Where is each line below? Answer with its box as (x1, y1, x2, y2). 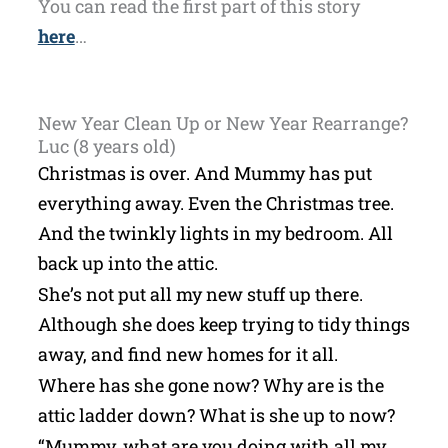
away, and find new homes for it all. (37, 341, 338, 366)
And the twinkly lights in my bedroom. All (37, 220, 393, 245)
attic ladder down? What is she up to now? (37, 402, 395, 427)
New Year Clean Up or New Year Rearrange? (37, 110, 408, 135)
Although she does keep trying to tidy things (37, 311, 410, 336)
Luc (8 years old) (37, 133, 176, 158)
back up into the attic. (37, 250, 218, 275)
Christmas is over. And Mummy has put (37, 160, 372, 185)
